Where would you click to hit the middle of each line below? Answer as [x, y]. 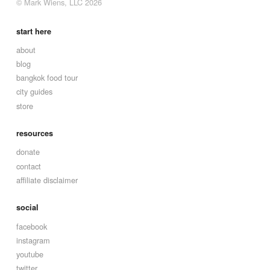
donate [28, 152]
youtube [30, 254]
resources [34, 133]
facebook [31, 226]
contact [28, 166]
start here [33, 31]
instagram [33, 240]
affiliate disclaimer [47, 180]
